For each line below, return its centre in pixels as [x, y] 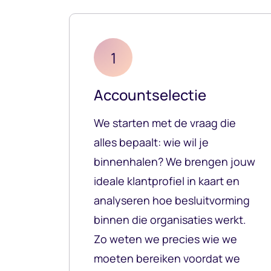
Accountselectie [150, 95]
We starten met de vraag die [165, 123]
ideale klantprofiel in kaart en [167, 181]
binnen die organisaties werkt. [170, 220]
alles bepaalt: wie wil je [151, 142]
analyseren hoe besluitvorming [172, 201]
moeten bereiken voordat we [167, 259]
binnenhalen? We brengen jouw [175, 162]
